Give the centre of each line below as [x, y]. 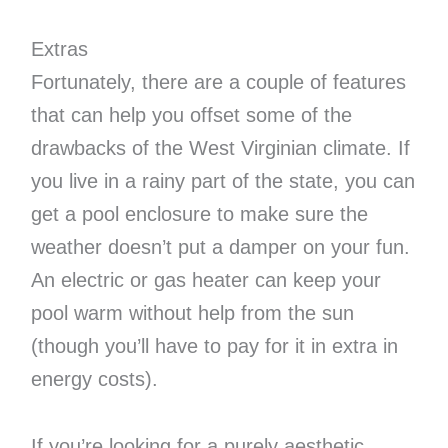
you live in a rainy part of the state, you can [222, 181]
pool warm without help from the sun [192, 313]
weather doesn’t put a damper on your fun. [220, 247]
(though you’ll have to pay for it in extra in [214, 346]
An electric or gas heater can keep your [205, 280]
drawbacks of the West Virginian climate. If [220, 148]
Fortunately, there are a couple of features [218, 82]
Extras [59, 49]
